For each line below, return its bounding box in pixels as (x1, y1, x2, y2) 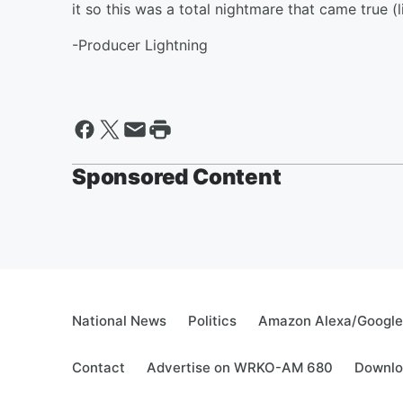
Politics (188, 312, 237, 329)
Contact (72, 359, 125, 376)
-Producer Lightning (72, 36, 208, 54)
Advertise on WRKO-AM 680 (147, 359, 333, 376)
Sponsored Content (72, 164, 282, 190)
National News (72, 312, 166, 329)
